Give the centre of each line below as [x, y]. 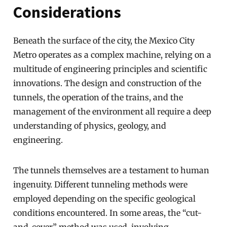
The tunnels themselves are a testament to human [111, 170]
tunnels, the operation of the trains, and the [98, 97]
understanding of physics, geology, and [90, 126]
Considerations [67, 12]
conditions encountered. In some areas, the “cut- [108, 213]
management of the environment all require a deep [112, 111]
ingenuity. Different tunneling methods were [101, 184]
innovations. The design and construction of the [107, 83]
